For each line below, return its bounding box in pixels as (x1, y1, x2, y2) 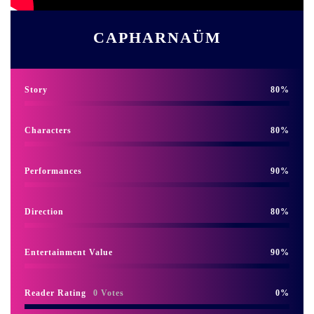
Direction (25, 206, 64, 217)
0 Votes (93, 287, 124, 298)
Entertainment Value (25, 247, 113, 257)
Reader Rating (25, 287, 86, 298)
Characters (25, 125, 71, 135)
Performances (25, 165, 82, 176)
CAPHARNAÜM (93, 28, 221, 46)
